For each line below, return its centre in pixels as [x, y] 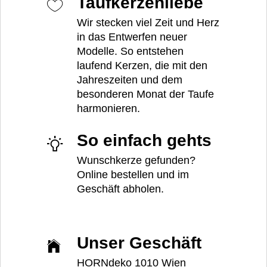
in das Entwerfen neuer [132, 37]
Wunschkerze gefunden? [136, 161]
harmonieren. [108, 108]
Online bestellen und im [133, 175]
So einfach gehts [144, 141]
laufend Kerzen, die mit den [142, 65]
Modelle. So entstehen [130, 51]
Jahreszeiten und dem [130, 80]
